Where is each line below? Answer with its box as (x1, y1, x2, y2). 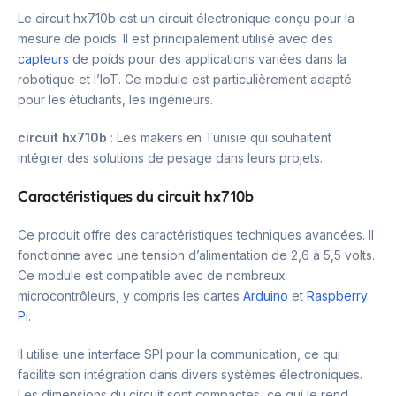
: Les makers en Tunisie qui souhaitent (107, 129, 331, 145)
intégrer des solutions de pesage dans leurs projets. (18, 149, 323, 165)
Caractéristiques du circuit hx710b (18, 186, 254, 205)
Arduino (243, 287, 288, 303)
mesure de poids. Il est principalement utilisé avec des (18, 30, 333, 46)
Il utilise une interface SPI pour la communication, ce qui (18, 346, 340, 362)
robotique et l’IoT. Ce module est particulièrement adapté (18, 71, 352, 87)
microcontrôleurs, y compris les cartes (18, 287, 243, 303)
